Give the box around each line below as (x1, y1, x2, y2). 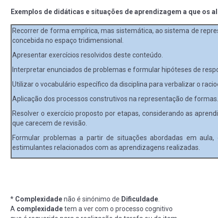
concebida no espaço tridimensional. (12, 36, 124, 44)
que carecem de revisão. (12, 119, 87, 127)
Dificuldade (121, 195, 158, 203)
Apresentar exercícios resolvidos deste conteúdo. (12, 51, 163, 59)
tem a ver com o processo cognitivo (63, 204, 173, 213)
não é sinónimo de (62, 195, 121, 203)
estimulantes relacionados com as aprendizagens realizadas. (12, 143, 200, 151)
